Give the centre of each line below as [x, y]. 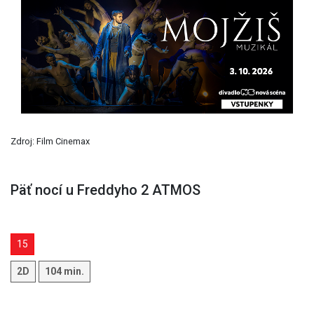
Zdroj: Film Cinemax [50, 141]
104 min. [64, 271]
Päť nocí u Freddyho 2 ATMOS [105, 190]
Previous [53, 57]
